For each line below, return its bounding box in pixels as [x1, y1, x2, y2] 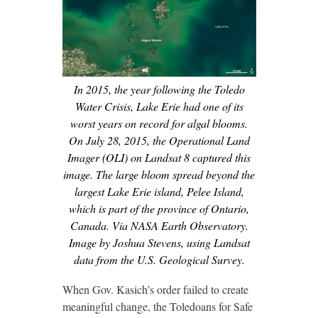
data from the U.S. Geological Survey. [73, 252, 245, 268]
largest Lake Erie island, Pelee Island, [74, 184, 244, 199]
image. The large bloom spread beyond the [63, 167, 255, 182]
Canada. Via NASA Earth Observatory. [70, 218, 248, 234]
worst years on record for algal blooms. [70, 116, 248, 131]
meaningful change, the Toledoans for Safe [62, 299, 253, 314]
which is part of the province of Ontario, [69, 201, 249, 216]
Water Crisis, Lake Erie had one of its [75, 99, 243, 114]
